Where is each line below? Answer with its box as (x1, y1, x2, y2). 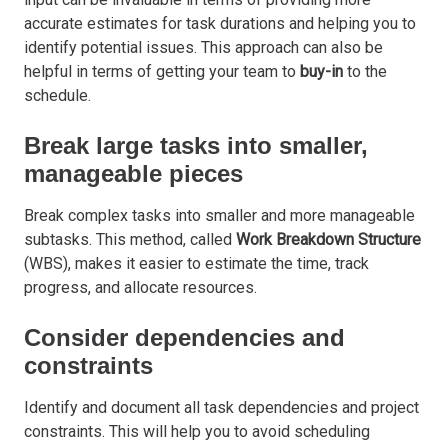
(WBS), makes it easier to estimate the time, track (24, 254, 369, 274)
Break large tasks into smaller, (24, 132, 368, 160)
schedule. (24, 86, 91, 106)
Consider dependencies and (24, 324, 345, 352)
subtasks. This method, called (24, 230, 236, 250)
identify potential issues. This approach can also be (24, 38, 383, 58)
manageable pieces (24, 160, 243, 188)
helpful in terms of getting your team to (24, 62, 300, 82)
